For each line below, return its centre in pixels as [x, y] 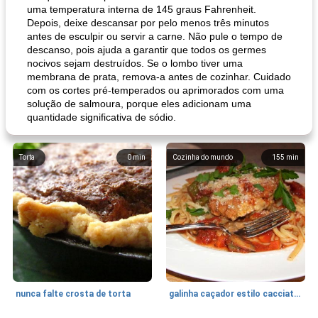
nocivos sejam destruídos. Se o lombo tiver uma [135, 63]
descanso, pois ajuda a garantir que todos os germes [147, 50]
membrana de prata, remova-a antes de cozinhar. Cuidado [159, 77]
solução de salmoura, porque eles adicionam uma [139, 104]
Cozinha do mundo [203, 157]
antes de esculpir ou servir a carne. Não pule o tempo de [155, 36]
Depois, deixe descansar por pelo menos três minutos [148, 23]
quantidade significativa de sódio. [102, 117]
